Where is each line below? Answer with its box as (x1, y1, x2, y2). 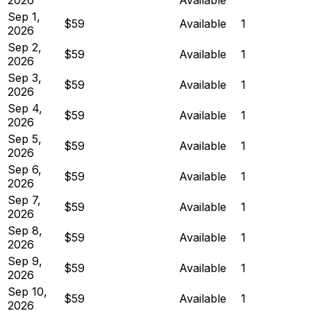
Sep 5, (8, 131, 42, 146)
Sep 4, (8, 101, 42, 115)
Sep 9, (8, 253, 42, 268)
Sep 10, (8, 284, 47, 299)
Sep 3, (8, 70, 42, 85)
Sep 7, (8, 192, 41, 207)
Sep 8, (8, 223, 42, 237)
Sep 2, (8, 40, 42, 54)
